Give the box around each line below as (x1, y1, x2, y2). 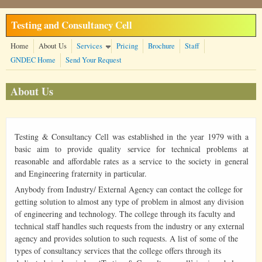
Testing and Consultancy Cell (11, 18, 132, 32)
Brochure (148, 41, 175, 51)
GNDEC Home (11, 55, 56, 65)
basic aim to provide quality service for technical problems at (15, 143, 249, 155)
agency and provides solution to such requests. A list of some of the (15, 233, 238, 244)
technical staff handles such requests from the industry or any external (15, 220, 244, 232)
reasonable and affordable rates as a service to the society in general (15, 156, 249, 167)
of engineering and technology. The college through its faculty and (15, 208, 235, 220)
